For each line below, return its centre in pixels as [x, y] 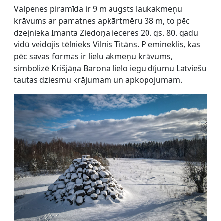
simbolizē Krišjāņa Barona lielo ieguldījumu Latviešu [110, 68]
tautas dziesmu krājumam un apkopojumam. [99, 80]
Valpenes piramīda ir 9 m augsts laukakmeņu [98, 9]
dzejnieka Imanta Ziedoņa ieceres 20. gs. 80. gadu [106, 32]
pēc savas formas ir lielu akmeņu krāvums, [93, 56]
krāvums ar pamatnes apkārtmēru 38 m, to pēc [102, 20]
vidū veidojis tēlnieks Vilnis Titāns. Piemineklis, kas [107, 44]
